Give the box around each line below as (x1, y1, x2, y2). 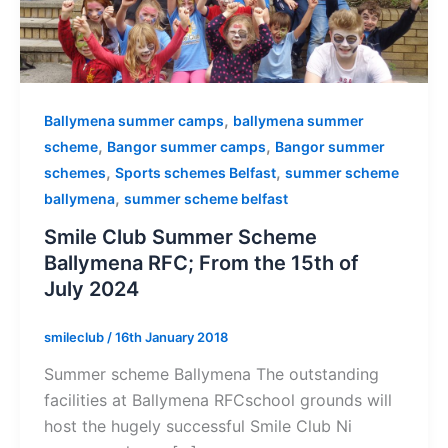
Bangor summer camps (107, 137, 266, 155)
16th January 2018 (115, 328, 228, 345)
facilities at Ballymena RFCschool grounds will (44, 390, 392, 411)
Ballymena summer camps (44, 111, 224, 129)
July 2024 (44, 276, 139, 301)
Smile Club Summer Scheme (44, 224, 317, 249)
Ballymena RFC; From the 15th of (44, 250, 359, 275)
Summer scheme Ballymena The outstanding (44, 364, 379, 385)
